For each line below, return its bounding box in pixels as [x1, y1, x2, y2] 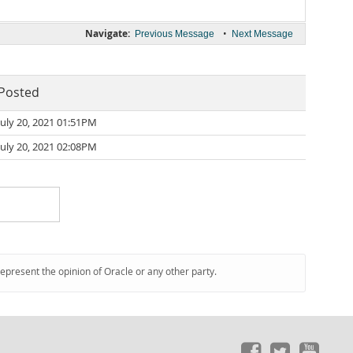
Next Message [232, 28, 293, 39]
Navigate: [85, 27, 130, 40]
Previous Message [135, 28, 214, 39]
